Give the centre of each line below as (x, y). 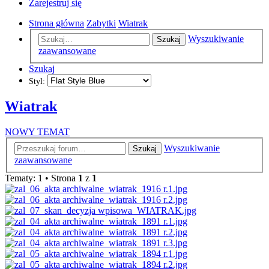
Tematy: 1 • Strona (41, 178)
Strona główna (56, 23)
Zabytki (101, 23)
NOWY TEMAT (37, 132)
